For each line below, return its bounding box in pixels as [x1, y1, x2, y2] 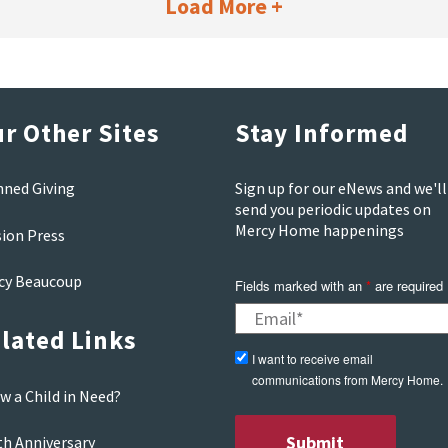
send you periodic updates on [234, 199, 431, 220]
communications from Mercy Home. [251, 370, 443, 388]
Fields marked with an [234, 275, 366, 295]
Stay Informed [234, 116, 408, 149]
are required [370, 275, 443, 295]
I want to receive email [251, 349, 373, 367]
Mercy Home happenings [234, 220, 404, 241]
